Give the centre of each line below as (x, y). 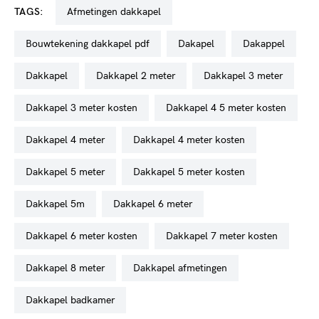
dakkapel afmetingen (184, 268)
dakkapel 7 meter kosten (225, 236)
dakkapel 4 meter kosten (193, 140)
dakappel (267, 43)
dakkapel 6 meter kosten (85, 236)
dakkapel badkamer (74, 300)
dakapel (200, 43)
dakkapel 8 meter (69, 268)
